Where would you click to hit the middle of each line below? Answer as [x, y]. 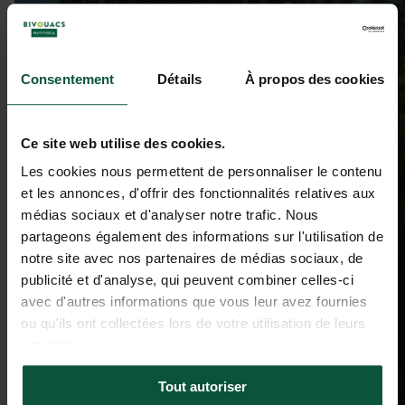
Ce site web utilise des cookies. [123, 143]
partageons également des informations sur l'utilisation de [202, 237]
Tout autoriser [202, 386]
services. [50, 345]
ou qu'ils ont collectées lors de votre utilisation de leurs [193, 324]
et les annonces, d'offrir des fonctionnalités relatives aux [198, 193]
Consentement [68, 79]
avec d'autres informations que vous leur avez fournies [194, 302]
